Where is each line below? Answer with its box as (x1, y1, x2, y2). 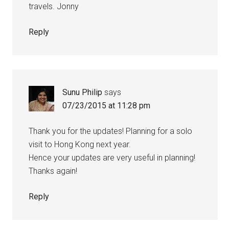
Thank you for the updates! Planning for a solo (29, 126, 193, 136)
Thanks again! (29, 166, 78, 176)
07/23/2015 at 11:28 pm (62, 100, 151, 110)
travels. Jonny (29, 1, 79, 11)
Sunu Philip (62, 87, 103, 97)
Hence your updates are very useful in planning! (29, 152, 196, 163)
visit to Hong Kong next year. (29, 139, 131, 149)
